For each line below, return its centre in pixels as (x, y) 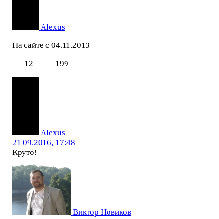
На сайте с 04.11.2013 (51, 45)
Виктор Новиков (102, 212)
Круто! (24, 152)
